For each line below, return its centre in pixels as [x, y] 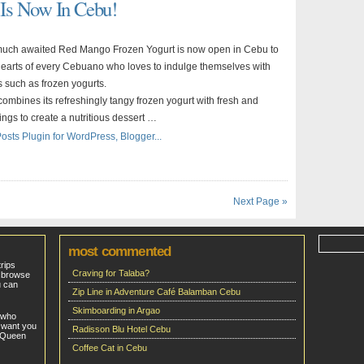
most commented [120, 251]
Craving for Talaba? [111, 273]
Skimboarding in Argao [116, 310]
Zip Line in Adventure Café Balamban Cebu [156, 292]
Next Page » [260, 201]
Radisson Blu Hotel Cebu [121, 329]
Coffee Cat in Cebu [110, 348]
